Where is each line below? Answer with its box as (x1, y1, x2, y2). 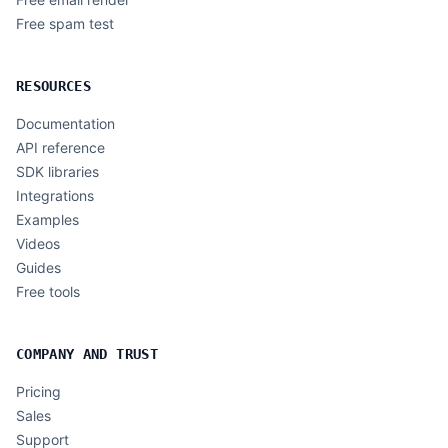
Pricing (16, 383, 61, 400)
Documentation (16, 115, 115, 132)
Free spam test (16, 15, 114, 32)
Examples (16, 211, 79, 228)
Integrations (16, 187, 94, 204)
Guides (16, 259, 61, 276)
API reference (16, 139, 105, 156)
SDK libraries (16, 163, 99, 180)
